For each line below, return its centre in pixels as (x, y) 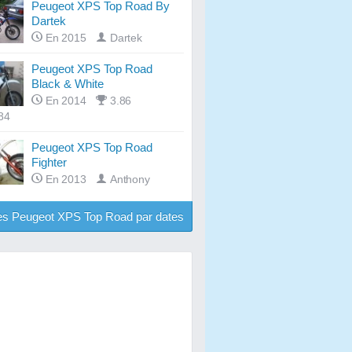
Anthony (130, 180)
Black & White (68, 84)
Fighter (49, 163)
